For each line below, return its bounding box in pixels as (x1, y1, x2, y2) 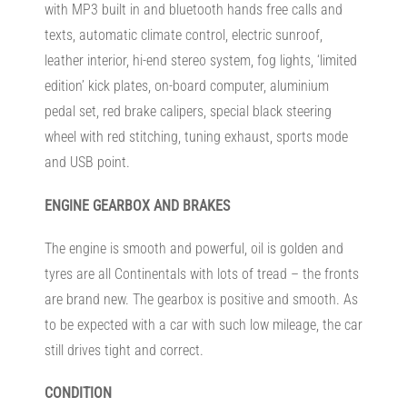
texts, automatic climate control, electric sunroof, (44, 26, 323, 45)
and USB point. (44, 154, 130, 172)
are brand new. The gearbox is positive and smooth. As (44, 290, 358, 308)
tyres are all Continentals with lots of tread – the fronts (44, 264, 359, 283)
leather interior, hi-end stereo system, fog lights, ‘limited (44, 52, 357, 70)
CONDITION (44, 383, 112, 402)
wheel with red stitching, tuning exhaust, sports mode (44, 128, 348, 146)
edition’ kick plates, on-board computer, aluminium (44, 77, 329, 95)
